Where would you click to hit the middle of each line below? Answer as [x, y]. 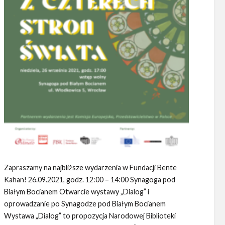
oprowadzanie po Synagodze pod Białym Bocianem [85, 204]
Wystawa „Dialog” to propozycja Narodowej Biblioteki [90, 216]
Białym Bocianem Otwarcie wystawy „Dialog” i [76, 192]
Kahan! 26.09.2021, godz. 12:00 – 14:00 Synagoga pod [89, 180]
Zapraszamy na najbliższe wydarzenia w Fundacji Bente [90, 168]
